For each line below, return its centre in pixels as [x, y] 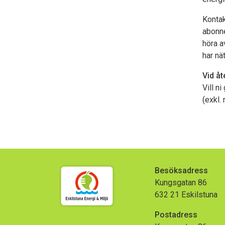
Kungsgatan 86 [181, 182]
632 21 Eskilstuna [189, 194]
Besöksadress [181, 170]
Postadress [176, 214]
